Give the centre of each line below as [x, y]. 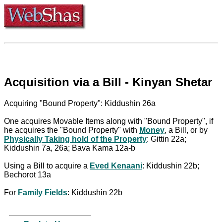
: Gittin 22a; [166, 139]
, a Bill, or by [186, 130]
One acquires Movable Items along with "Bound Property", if [109, 121]
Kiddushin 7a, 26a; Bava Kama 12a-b [70, 148]
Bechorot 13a [28, 174]
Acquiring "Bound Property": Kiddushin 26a [80, 103]
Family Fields [43, 192]
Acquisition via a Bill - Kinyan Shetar [108, 82]
